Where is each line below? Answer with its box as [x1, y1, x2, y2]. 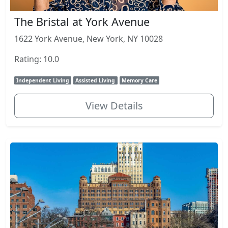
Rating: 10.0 [14, 53, 59, 65]
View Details [85, 98, 143, 112]
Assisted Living [75, 76, 116, 84]
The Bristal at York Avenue [14, 14, 150, 29]
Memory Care [121, 76, 157, 84]
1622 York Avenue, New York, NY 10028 [14, 33, 163, 44]
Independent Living [16, 76, 70, 84]
